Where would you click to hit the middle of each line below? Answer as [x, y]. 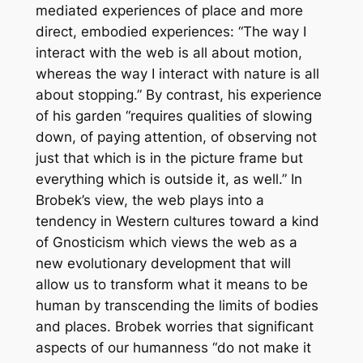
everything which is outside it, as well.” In [169, 179]
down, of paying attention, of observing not [176, 137]
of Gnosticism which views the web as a [166, 242]
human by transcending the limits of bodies [177, 305]
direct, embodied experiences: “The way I [171, 31]
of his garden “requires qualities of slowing [173, 115]
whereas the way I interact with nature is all [177, 73]
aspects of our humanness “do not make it [173, 347]
